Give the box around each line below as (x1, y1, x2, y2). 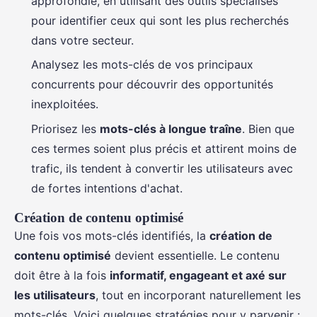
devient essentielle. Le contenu (111, 248, 279, 263)
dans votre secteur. (31, 33, 134, 47)
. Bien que (242, 121, 294, 136)
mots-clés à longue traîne (100, 121, 242, 136)
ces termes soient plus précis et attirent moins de (31, 141, 296, 156)
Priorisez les (31, 121, 100, 136)
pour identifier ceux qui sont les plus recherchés (31, 13, 289, 28)
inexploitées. (31, 97, 98, 112)
